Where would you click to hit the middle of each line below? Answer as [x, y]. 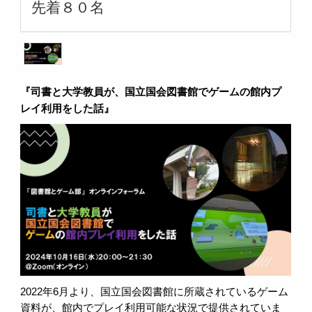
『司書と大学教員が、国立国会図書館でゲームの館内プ [151, 92]
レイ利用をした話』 [68, 108]
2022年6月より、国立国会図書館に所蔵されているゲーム [155, 292]
